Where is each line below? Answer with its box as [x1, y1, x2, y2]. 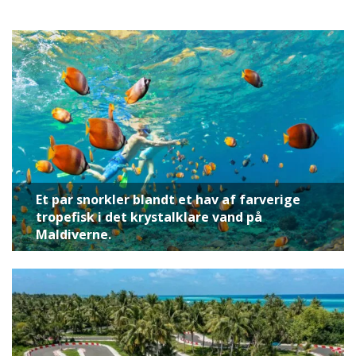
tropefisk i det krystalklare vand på [36, 208, 262, 226]
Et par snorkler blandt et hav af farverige [36, 191, 300, 209]
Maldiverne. [36, 226, 111, 244]
